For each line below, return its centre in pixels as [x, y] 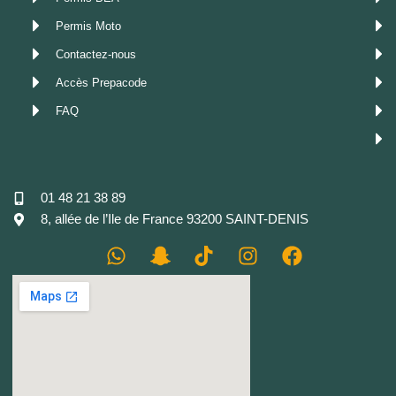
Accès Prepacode [101, 82]
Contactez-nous [95, 54]
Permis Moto [88, 26]
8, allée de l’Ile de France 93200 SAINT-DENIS [174, 219]
